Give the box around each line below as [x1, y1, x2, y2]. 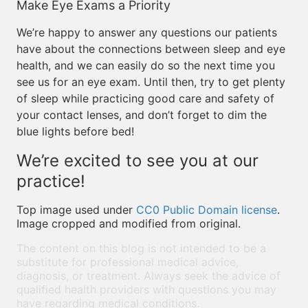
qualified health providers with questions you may [16, 283, 276, 296]
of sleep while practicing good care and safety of [16, 91, 274, 105]
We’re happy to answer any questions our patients [16, 25, 277, 39]
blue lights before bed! [16, 124, 134, 138]
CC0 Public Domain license [136, 203, 277, 217]
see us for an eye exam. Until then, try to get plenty [16, 75, 285, 89]
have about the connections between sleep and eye [16, 42, 285, 56]
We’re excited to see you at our [16, 151, 258, 170]
